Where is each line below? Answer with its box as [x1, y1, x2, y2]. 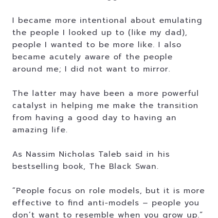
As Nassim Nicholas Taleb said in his [12, 148, 170, 160]
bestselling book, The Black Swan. [12, 161, 159, 172]
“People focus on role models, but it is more [12, 185, 205, 197]
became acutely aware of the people [12, 51, 173, 63]
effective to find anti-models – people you [12, 197, 200, 209]
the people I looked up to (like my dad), [12, 27, 187, 38]
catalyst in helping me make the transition [12, 100, 199, 111]
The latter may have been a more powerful [12, 88, 199, 99]
